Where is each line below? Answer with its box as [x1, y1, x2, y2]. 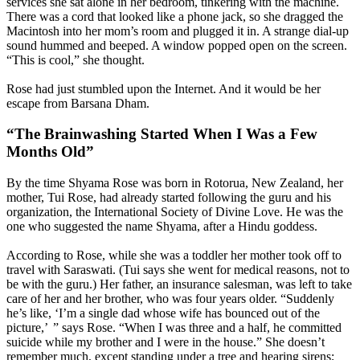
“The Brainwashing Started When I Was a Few [6, 125, 317, 143]
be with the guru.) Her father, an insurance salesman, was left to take [6, 277, 352, 292]
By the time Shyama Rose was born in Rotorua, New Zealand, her [6, 176, 343, 190]
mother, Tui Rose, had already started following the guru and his [6, 190, 331, 205]
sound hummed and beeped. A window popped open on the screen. [6, 38, 347, 52]
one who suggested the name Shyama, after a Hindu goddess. [6, 219, 317, 234]
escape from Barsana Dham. [6, 96, 149, 110]
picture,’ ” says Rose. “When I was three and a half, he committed [6, 321, 342, 335]
